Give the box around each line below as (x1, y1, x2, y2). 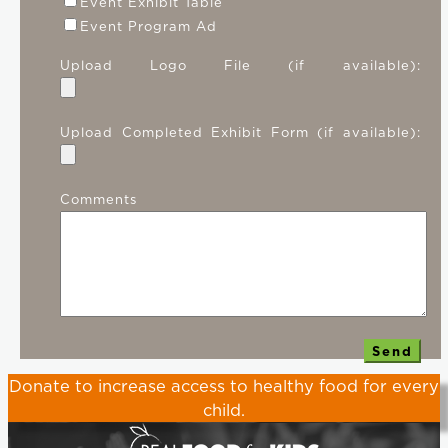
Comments (60, 190, 138, 209)
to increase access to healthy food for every (70, 374, 439, 398)
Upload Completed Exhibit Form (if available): (60, 123, 421, 142)
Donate (9, 374, 70, 398)
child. (203, 398, 245, 422)
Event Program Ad (80, 17, 218, 36)
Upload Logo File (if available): (60, 56, 421, 75)
